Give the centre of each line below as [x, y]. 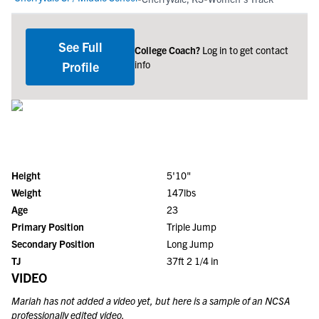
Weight [26, 192]
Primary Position [48, 226]
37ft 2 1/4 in [193, 261]
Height [26, 175]
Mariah [26, 300]
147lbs [181, 192]
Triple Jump [192, 226]
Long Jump [190, 244]
